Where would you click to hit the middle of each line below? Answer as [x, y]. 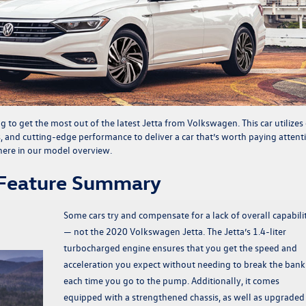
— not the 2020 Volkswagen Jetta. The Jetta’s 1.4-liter [175, 232]
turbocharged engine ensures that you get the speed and [180, 248]
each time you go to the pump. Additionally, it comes [171, 281]
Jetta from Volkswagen [190, 123]
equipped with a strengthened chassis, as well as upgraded [184, 297]
